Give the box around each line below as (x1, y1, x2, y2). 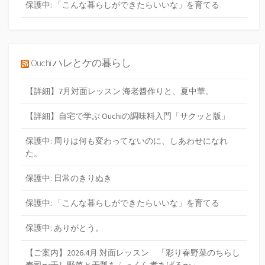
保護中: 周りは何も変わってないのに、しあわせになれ (25, 135, 228, 146)
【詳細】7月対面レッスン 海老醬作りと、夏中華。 (25, 85, 214, 96)
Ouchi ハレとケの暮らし (30, 56, 131, 70)
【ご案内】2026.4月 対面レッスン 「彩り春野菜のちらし (25, 247, 240, 258)
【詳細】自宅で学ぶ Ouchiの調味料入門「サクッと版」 (25, 110, 230, 121)
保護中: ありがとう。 (25, 222, 104, 233)
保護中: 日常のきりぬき (25, 172, 112, 183)
